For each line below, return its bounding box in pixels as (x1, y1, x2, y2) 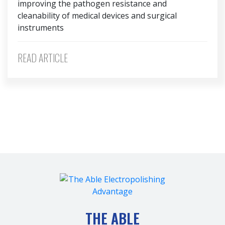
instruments (18, 22, 64, 33)
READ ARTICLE (18, 50, 68, 65)
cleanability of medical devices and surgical (18, 10, 177, 21)
